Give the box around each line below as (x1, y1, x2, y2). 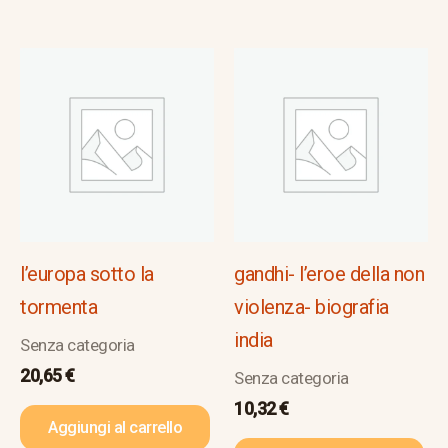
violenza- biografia (234, 294, 389, 319)
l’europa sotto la (20, 261, 154, 286)
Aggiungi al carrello (48, 417, 182, 437)
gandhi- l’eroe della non (234, 261, 424, 286)
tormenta (20, 294, 97, 319)
